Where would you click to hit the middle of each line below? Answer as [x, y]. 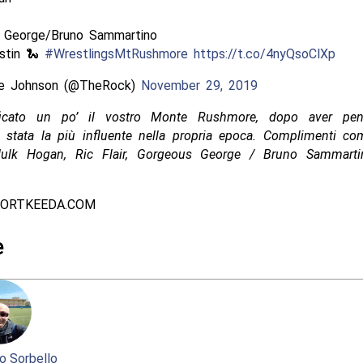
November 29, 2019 [199, 86]
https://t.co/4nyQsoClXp [264, 54]
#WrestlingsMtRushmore [116, 54]
